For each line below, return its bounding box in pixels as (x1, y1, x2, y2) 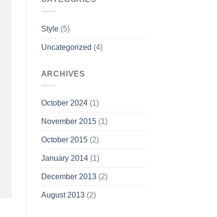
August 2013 (41, 191, 85, 200)
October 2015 (41, 136, 88, 144)
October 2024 (41, 99, 88, 108)
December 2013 (41, 172, 96, 181)
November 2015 (41, 117, 96, 126)
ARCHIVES (41, 69, 85, 78)
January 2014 (41, 154, 88, 163)
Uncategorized (41, 43, 92, 51)
